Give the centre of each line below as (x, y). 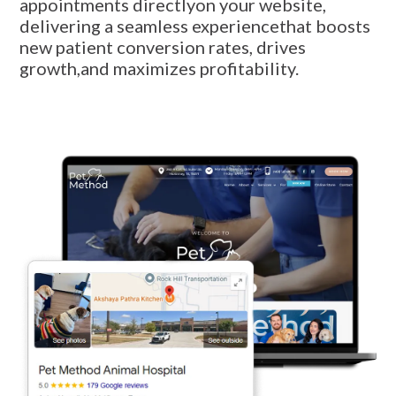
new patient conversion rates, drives (163, 46)
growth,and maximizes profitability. (160, 68)
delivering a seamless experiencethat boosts (195, 25)
